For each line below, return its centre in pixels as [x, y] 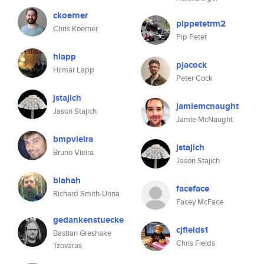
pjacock [192, 65]
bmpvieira [73, 139]
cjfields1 [192, 230]
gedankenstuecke [88, 220]
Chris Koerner [75, 29]
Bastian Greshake [82, 233]
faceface [193, 189]
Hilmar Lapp [74, 70]
